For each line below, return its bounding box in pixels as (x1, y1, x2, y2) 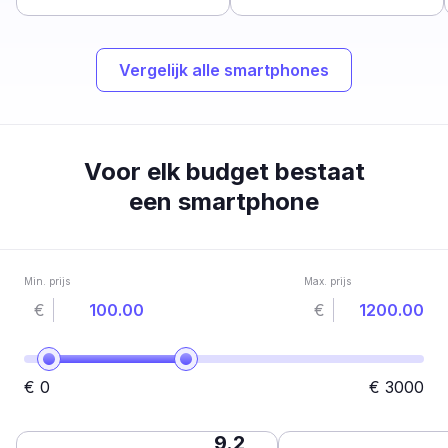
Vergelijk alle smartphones (119, 59, 329, 80)
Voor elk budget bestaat (83, 156, 365, 186)
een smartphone (129, 186, 319, 216)
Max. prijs (304, 274, 351, 287)
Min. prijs (24, 274, 70, 287)
